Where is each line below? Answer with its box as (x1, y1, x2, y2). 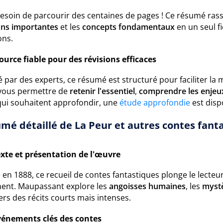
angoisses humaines (109, 181, 186, 192)
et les (58, 21, 82, 32)
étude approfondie (119, 97, 190, 108)
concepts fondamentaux (82, 21, 175, 32)
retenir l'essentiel (70, 86, 135, 97)
